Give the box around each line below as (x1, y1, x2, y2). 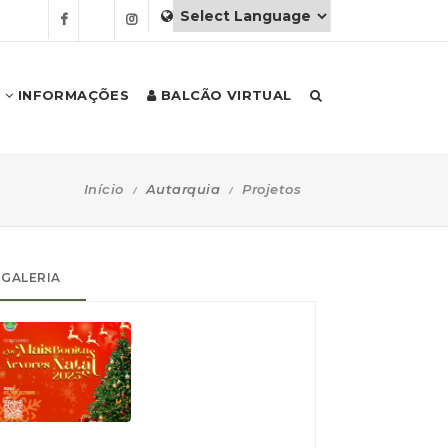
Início (83, 180, 124, 197)
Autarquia (145, 180, 220, 197)
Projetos (242, 180, 301, 197)
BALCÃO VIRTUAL (156, 87, 292, 103)
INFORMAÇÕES (13, 87, 130, 103)
